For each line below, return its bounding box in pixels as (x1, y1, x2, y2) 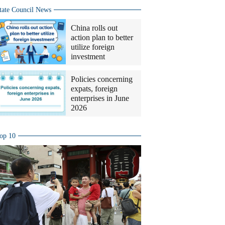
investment (71, 52, 105, 61)
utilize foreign (71, 43, 115, 51)
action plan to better (71, 33, 133, 42)
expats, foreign (71, 84, 118, 93)
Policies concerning (71, 75, 133, 83)
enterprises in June (71, 94, 129, 102)
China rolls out (71, 24, 118, 32)
